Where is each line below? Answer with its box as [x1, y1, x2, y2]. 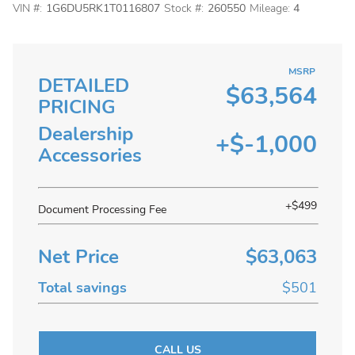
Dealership [38, 121, 133, 147]
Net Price [38, 244, 119, 269]
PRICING [38, 94, 116, 120]
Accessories [38, 143, 142, 168]
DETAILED [38, 73, 129, 98]
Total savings [38, 278, 127, 297]
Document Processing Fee [38, 202, 166, 217]
